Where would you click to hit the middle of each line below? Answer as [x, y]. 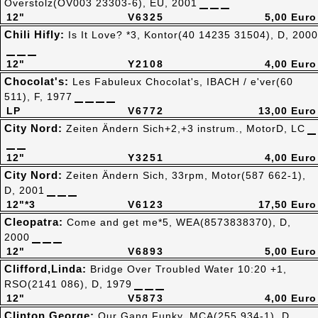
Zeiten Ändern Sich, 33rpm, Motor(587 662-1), [186, 175]
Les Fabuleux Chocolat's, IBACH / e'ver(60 [183, 82]
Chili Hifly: [36, 34]
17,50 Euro [287, 204]
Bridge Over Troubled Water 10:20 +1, [188, 269]
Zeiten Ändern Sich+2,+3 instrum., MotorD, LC [186, 128]
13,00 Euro [287, 111]
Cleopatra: [35, 222]
